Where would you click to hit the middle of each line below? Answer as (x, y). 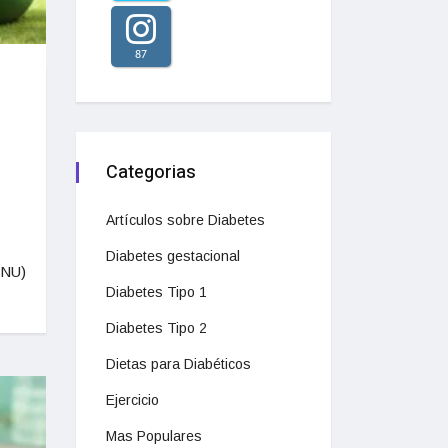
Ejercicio (132, 400)
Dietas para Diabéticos (178, 364)
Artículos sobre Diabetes (185, 220)
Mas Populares (154, 436)
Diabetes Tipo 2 (156, 328)
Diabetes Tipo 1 (156, 292)
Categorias (151, 172)
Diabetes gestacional (173, 256)
